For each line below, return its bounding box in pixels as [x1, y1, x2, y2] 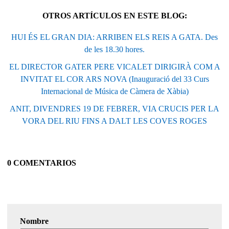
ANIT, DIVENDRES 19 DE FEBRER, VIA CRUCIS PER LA [10, 104, 219, 113]
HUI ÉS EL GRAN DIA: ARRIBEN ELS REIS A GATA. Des [11, 32, 218, 41]
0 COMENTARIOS [7, 158, 76, 167]
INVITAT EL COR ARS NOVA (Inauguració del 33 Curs [20, 74, 209, 83]
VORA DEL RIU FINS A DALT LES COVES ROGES [22, 116, 207, 125]
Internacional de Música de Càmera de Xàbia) [40, 86, 189, 96]
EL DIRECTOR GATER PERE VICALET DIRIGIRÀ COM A [9, 62, 220, 71]
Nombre [20, 216, 49, 225]
